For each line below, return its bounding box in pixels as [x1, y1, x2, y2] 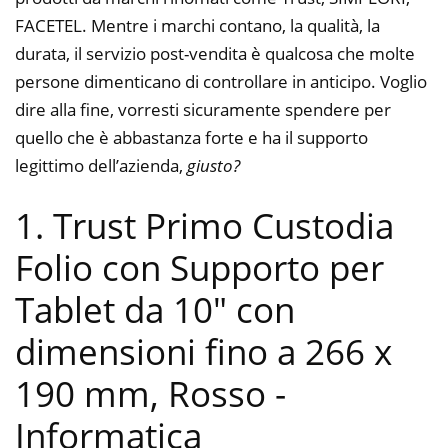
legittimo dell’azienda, [15, 153, 187, 177]
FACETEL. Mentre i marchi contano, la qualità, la [15, 13, 380, 37]
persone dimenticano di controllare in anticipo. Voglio [15, 69, 427, 93]
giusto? [187, 153, 240, 177]
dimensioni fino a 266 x [15, 328, 392, 376]
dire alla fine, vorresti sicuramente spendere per [15, 97, 391, 121]
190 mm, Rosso [15, 370, 275, 418]
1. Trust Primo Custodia [15, 202, 394, 250]
